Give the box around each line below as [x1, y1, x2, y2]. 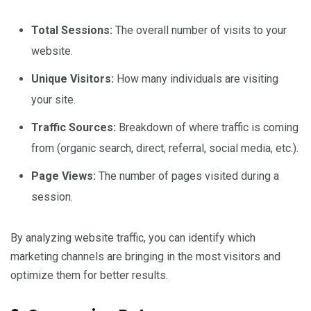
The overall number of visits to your [112, 23, 287, 37]
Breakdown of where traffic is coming [116, 120, 299, 134]
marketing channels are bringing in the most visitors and [10, 249, 280, 263]
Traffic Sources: [31, 120, 116, 134]
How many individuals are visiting [114, 72, 278, 85]
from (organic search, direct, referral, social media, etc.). [31, 141, 299, 155]
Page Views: [31, 169, 96, 183]
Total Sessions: [31, 23, 112, 37]
